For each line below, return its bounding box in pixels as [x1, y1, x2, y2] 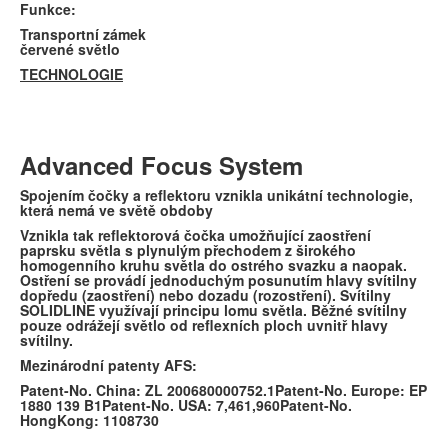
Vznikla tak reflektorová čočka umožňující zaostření [20, 224, 371, 245]
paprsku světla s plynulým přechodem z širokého [20, 239, 356, 260]
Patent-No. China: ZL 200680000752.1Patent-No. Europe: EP [20, 379, 427, 400]
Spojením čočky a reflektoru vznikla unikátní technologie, [20, 184, 413, 205]
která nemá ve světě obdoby [20, 199, 213, 220]
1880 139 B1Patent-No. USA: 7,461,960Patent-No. [20, 394, 352, 415]
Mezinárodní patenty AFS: [20, 354, 197, 375]
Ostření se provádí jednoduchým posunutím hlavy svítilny [20, 269, 417, 290]
